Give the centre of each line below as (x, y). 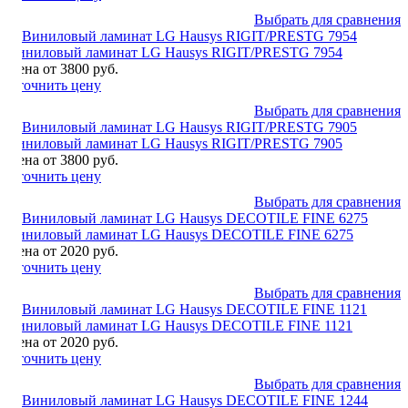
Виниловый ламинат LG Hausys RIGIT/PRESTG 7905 (175, 143)
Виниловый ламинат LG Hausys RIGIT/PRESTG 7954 (175, 52)
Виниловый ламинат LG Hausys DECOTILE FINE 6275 (180, 234)
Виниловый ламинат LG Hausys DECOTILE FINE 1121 (180, 325)
